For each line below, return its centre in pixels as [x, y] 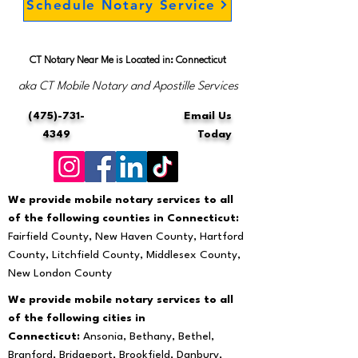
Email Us [208, 116]
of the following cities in [77, 318]
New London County [60, 273]
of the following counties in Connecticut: [123, 218]
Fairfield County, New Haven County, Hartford [126, 237]
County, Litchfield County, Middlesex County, [124, 255]
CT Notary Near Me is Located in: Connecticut [127, 60]
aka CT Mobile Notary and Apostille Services [128, 87]
